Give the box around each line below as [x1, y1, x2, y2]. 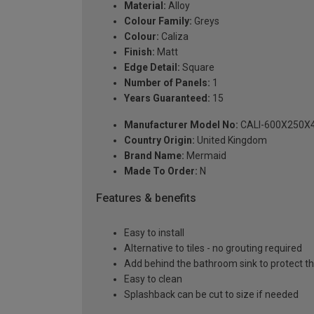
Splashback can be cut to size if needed [124, 289, 299, 301]
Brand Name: [124, 149, 184, 161]
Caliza [159, 30, 189, 42]
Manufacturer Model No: [124, 118, 238, 130]
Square [180, 61, 214, 73]
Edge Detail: [124, 61, 180, 73]
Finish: [124, 46, 155, 57]
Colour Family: [124, 15, 192, 27]
